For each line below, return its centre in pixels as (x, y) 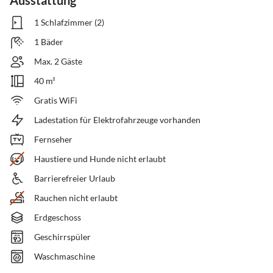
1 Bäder (49, 42)
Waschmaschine (65, 257)
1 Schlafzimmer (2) (69, 23)
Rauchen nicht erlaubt (76, 198)
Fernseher (53, 140)
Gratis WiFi (56, 101)
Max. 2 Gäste (58, 62)
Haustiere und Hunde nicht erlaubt (100, 159)
